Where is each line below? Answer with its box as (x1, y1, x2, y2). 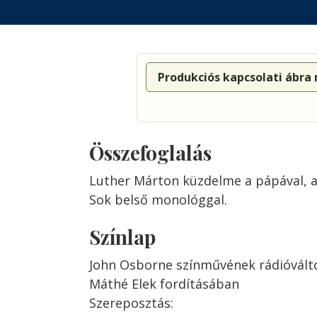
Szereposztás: (89, 294, 173, 311)
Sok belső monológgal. (89, 191, 227, 208)
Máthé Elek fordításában (89, 275, 239, 292)
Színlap (89, 224, 156, 250)
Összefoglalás (89, 139, 212, 166)
